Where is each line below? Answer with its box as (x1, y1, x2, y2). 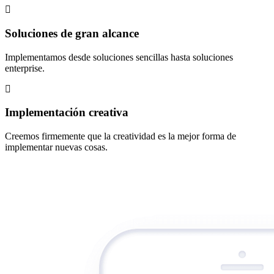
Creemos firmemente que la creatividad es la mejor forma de (5, 131, 236, 142)
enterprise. (5, 62, 45, 73)
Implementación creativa (5, 106, 128, 119)
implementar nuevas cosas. (5, 142, 108, 153)
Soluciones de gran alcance (5, 26, 139, 40)
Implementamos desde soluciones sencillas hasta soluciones (5, 51, 233, 62)
